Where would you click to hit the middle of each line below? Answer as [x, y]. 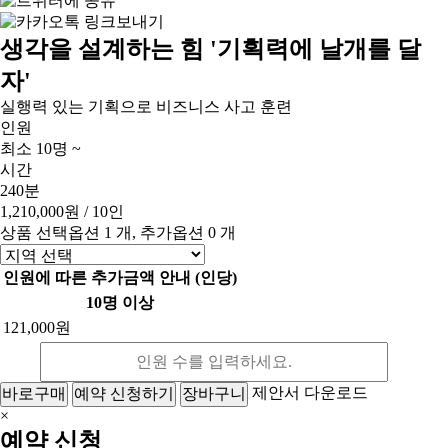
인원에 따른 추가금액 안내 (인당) [120, 277]
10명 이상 [120, 302]
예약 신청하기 [124, 393]
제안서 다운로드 [310, 393]
